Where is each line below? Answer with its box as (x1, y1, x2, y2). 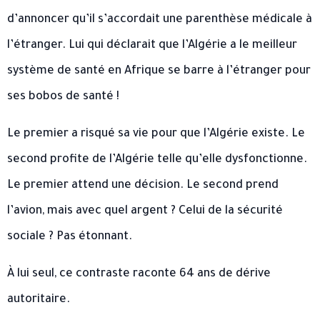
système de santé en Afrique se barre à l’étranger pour (7, 65, 311, 79)
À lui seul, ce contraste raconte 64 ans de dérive (7, 268, 271, 281)
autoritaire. (7, 294, 70, 307)
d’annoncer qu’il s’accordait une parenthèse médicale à (7, 14, 312, 27)
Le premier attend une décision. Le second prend (7, 179, 279, 193)
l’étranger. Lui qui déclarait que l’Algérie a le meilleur (7, 39, 297, 53)
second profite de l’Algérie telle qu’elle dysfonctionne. (7, 154, 307, 167)
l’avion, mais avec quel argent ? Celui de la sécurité (7, 205, 283, 219)
